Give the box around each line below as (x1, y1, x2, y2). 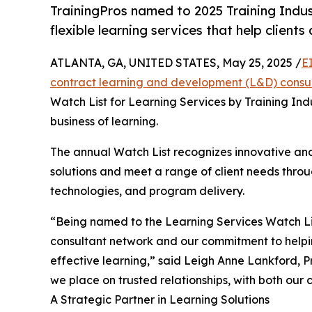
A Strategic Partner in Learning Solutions (50, 292, 270, 307)
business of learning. (50, 114, 158, 129)
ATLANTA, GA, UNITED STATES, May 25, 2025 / (50, 56, 302, 70)
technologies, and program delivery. (50, 184, 244, 198)
